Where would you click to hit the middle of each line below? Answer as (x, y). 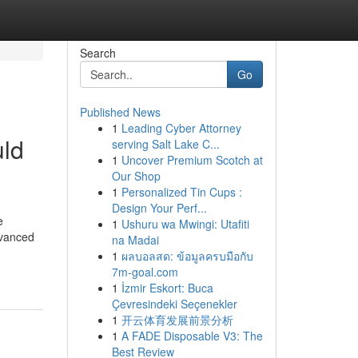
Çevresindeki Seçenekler (174, 304)
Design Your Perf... (159, 208)
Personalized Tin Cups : (181, 192)
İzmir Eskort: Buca (167, 288)
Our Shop (136, 176)
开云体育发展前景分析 (177, 320)
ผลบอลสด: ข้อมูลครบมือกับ (187, 256)
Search (97, 53)
